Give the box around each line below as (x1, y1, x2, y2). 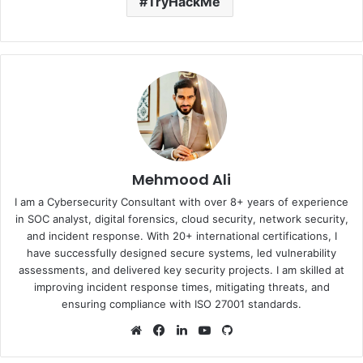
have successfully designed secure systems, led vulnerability (27, 246, 336, 259)
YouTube (213, 321, 263, 337)
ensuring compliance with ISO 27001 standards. (62, 297, 301, 310)
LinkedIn (190, 321, 239, 337)
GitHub (236, 321, 276, 337)
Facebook (168, 321, 224, 337)
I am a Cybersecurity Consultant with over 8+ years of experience (15, 194, 348, 208)
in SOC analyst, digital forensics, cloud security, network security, (15, 211, 348, 225)
